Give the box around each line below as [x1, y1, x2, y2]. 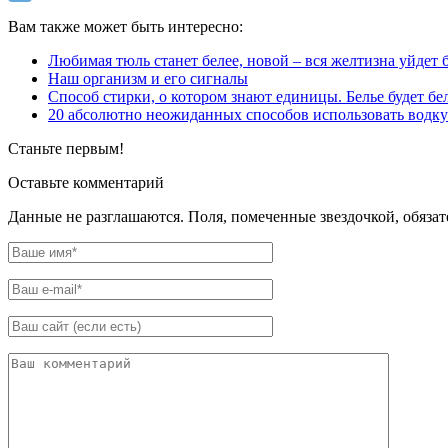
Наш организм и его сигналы [48, 69, 248, 87]
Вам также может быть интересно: [8, 17, 243, 35]
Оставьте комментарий [8, 173, 164, 191]
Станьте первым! [8, 139, 124, 157]
